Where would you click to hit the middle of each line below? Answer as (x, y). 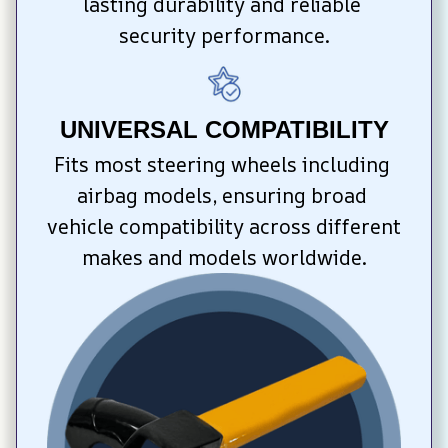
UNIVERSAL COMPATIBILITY (224, 129)
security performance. (224, 36)
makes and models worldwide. (224, 257)
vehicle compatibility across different (224, 226)
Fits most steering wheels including (221, 164)
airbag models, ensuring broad (221, 195)
